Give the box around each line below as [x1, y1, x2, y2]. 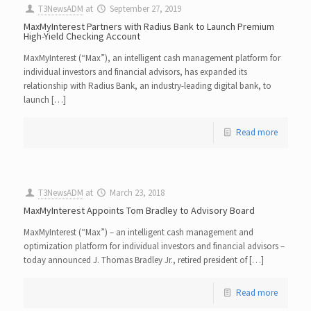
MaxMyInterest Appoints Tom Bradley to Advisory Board [23, 204, 255, 217]
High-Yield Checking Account [23, 30, 140, 42]
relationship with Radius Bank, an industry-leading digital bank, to [23, 80, 271, 92]
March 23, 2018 [109, 187, 165, 199]
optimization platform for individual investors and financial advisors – [23, 240, 285, 252]
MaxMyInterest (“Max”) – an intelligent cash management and [23, 226, 253, 238]
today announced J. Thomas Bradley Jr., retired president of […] [23, 254, 264, 266]
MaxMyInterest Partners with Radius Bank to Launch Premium [23, 20, 274, 33]
